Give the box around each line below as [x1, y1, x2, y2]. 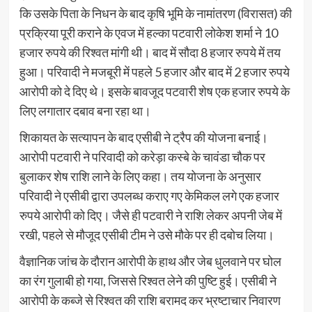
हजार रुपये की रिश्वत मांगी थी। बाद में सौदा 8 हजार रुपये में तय [19, 44, 281, 60]
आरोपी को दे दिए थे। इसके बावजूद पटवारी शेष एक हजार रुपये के [19, 83, 290, 99]
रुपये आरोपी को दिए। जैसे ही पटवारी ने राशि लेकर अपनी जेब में [19, 207, 282, 223]
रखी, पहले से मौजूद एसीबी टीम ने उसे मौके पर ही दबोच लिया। [19, 226, 274, 242]
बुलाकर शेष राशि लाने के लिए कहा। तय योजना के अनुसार [19, 168, 261, 184]
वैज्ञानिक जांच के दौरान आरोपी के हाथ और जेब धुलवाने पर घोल [19, 253, 281, 269]
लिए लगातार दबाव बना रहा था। [19, 102, 151, 118]
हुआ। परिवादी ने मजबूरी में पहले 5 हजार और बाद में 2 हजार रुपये [19, 63, 290, 79]
